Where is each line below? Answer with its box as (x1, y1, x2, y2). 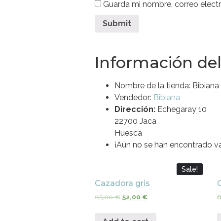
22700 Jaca (114, 116, 156, 126)
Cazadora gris (95, 178, 150, 188)
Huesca (114, 128, 142, 138)
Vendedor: (114, 92, 153, 102)
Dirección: (114, 104, 155, 114)
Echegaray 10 (157, 104, 207, 114)
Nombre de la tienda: (114, 80, 190, 90)
